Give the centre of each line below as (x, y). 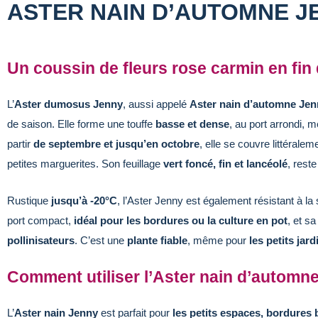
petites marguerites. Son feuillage (85, 163)
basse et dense (192, 124)
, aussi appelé (156, 104)
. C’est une (101, 240)
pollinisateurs (41, 240)
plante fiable (157, 240)
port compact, (40, 220)
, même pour (218, 240)
